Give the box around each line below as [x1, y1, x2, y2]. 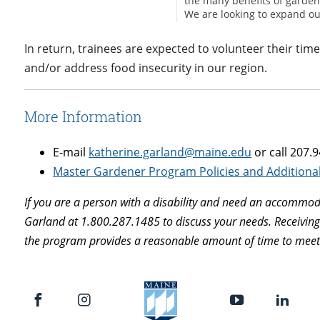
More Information [24, 107, 143, 126]
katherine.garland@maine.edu [89, 144, 252, 161]
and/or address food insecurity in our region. [24, 60, 268, 76]
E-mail [53, 144, 89, 161]
